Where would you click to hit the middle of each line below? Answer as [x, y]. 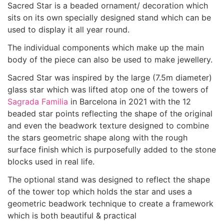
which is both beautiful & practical [72, 215]
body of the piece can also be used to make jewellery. [110, 59]
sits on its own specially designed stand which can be [109, 17]
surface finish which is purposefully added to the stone [112, 149]
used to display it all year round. [68, 29]
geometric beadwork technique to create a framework [110, 203]
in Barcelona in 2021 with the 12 [129, 101]
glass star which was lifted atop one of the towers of [108, 89]
